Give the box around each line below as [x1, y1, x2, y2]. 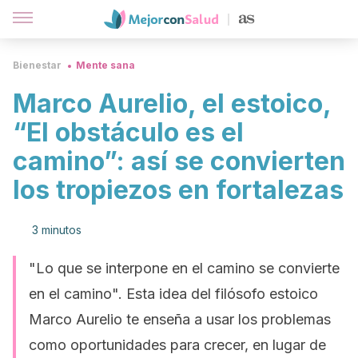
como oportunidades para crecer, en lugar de [29, 336, 326, 353]
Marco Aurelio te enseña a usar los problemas [29, 311, 331, 328]
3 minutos [32, 223, 82, 237]
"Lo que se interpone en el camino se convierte [29, 260, 340, 276]
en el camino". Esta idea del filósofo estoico [29, 285, 318, 302]
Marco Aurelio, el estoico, [13, 88, 331, 119]
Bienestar [13, 59, 62, 71]
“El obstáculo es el [13, 117, 244, 148]
